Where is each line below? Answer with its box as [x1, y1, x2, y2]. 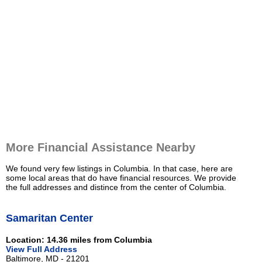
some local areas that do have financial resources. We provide [6, 173, 236, 183]
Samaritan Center [6, 212, 93, 224]
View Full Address [6, 244, 77, 254]
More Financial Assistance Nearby [6, 141, 195, 154]
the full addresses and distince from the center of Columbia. [6, 182, 226, 192]
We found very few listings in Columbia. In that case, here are [6, 164, 233, 174]
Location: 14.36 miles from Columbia [6, 235, 152, 244]
